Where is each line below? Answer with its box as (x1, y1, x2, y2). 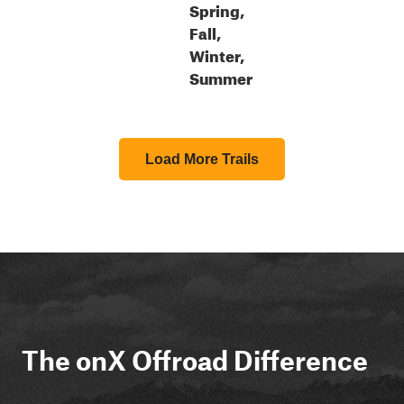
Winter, (189, 41, 244, 66)
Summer (189, 64, 252, 88)
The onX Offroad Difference (22, 344, 368, 376)
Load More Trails (145, 151, 259, 167)
